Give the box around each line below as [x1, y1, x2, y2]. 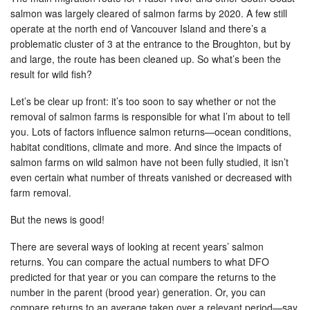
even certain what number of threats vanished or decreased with [10, 170, 292, 184]
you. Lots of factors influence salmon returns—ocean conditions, [10, 124, 291, 138]
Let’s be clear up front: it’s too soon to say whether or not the [10, 93, 276, 108]
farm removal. [10, 185, 74, 199]
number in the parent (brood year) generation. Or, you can [10, 284, 266, 299]
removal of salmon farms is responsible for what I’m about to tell [10, 109, 290, 123]
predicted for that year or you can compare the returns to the [10, 269, 276, 284]
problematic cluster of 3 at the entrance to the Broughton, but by [10, 36, 291, 51]
